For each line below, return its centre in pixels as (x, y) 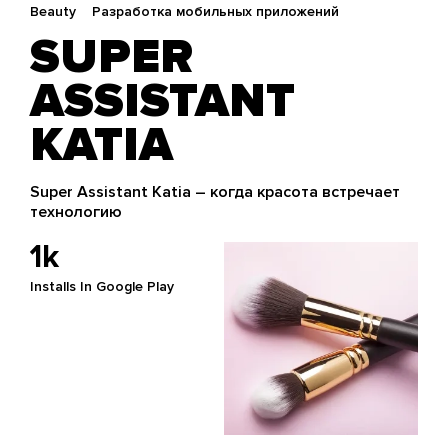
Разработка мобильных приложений (215, 11)
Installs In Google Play (102, 286)
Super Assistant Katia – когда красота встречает (215, 192)
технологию (76, 212)
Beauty (53, 11)
